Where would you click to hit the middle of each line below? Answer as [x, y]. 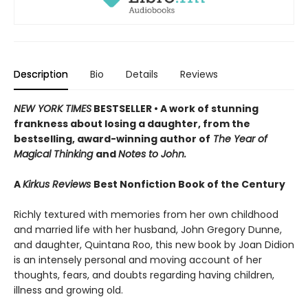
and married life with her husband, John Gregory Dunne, [148, 229]
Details [142, 74]
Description [41, 74]
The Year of [239, 139]
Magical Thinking [55, 154]
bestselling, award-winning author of [112, 139]
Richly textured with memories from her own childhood [146, 214]
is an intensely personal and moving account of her [138, 260]
